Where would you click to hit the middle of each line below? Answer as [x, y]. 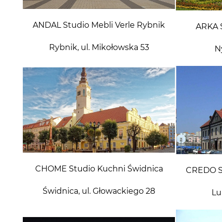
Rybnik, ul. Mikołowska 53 [99, 47]
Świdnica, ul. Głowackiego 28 [99, 191]
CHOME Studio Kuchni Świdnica [99, 168]
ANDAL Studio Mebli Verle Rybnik [99, 25]
